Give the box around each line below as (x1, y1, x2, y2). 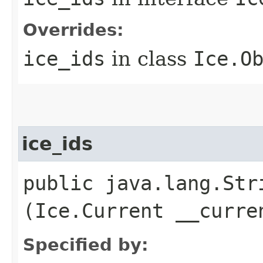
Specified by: (23, 234, 149, 255)
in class (105, 46, 193, 70)
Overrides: (23, 19, 124, 40)
